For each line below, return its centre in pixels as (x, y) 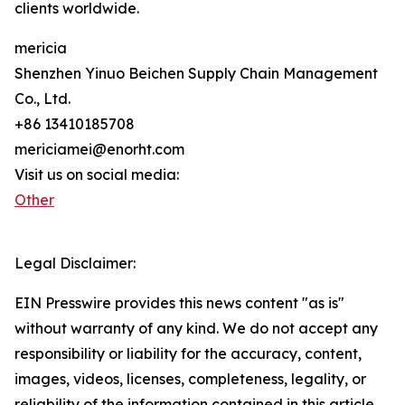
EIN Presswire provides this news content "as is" (179, 303)
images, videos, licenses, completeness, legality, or (190, 379)
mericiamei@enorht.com (99, 150)
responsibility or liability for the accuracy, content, (188, 354)
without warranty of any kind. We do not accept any (196, 329)
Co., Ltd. (42, 99)
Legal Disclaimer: (75, 264)
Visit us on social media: (97, 175)
